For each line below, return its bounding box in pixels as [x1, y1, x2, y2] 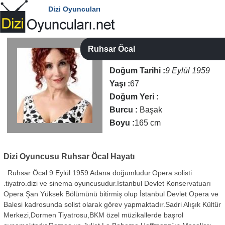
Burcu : [109, 105, 138, 114]
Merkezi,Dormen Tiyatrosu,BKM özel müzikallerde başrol [4, 211, 184, 219]
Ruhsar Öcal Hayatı [59, 152, 135, 161]
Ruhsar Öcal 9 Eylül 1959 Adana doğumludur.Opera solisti [4, 169, 192, 177]
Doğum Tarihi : [109, 66, 166, 75]
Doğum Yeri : [109, 92, 159, 101]
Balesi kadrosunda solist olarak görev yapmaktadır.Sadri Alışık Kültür [4, 200, 221, 209]
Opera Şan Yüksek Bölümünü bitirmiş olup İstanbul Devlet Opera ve [4, 190, 219, 198]
